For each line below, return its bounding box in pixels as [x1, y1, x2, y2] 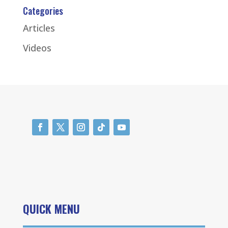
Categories [22, 4, 63, 18]
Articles [22, 22, 55, 35]
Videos [22, 42, 51, 54]
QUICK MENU [22, 201, 80, 217]
